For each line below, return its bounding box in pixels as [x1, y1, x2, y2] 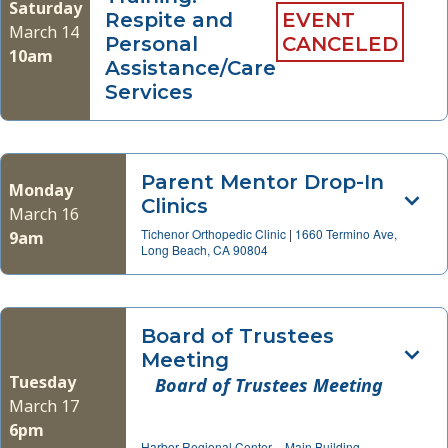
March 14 [9, 21, 79, 43]
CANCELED [282, 32, 398, 56]
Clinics [141, 194, 208, 218]
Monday [9, 179, 73, 201]
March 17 [9, 394, 79, 417]
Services [105, 80, 193, 104]
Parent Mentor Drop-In [141, 170, 384, 194]
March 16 [9, 203, 79, 225]
